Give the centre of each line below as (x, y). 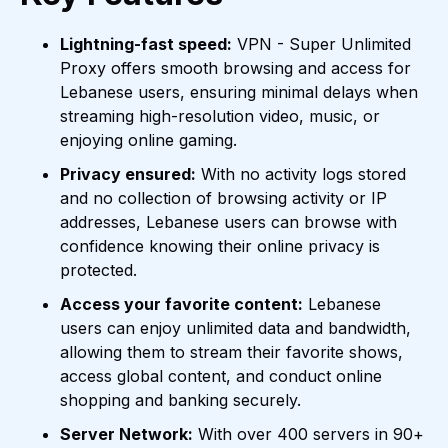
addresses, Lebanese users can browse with (228, 222)
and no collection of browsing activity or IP (223, 198)
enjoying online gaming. (148, 140)
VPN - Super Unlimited (321, 44)
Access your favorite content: (181, 304)
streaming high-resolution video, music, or (220, 116)
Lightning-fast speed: (146, 44)
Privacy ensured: (128, 174)
